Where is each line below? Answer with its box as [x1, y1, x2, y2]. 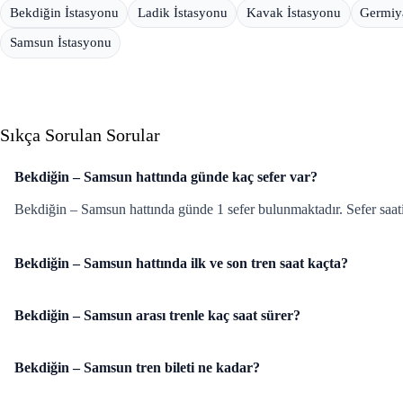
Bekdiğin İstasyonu [9, 5, 119, 21]
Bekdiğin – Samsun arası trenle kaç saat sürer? [14, 308, 300, 323]
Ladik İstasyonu [137, 5, 228, 21]
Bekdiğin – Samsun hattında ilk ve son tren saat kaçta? [14, 255, 348, 272]
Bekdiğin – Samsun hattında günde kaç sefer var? [14, 169, 318, 185]
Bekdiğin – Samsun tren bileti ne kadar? [14, 359, 260, 375]
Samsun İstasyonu [9, 35, 112, 50]
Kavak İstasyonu [246, 5, 341, 21]
